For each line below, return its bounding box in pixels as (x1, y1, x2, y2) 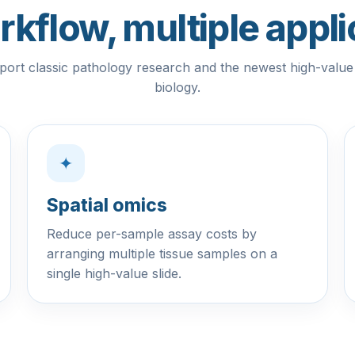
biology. (155, 79, 200, 95)
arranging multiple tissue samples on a (47, 246, 277, 261)
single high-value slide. (47, 265, 181, 281)
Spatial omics (47, 194, 167, 216)
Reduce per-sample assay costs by (47, 226, 257, 242)
